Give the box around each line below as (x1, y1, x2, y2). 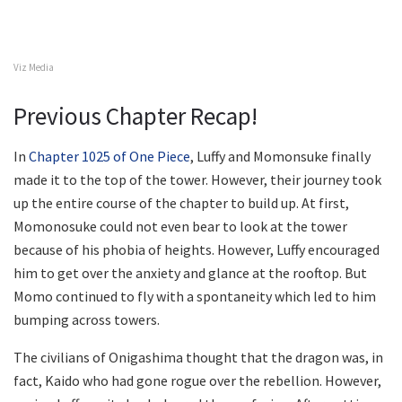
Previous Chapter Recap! (13, 100, 258, 131)
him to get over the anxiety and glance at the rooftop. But (13, 263, 367, 282)
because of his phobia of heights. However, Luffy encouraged (13, 240, 380, 258)
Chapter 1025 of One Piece (29, 146, 190, 165)
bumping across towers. (13, 310, 160, 328)
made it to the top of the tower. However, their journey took (13, 170, 381, 188)
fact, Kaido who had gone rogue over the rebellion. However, (13, 371, 381, 389)
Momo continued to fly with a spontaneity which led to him (13, 286, 376, 305)
